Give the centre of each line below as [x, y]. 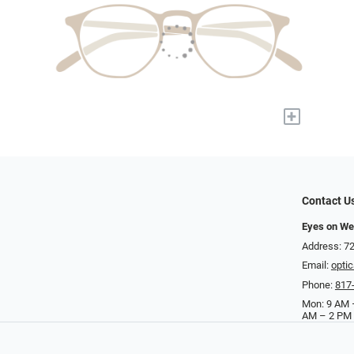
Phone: [318, 284]
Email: [316, 265]
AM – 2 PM [326, 316]
